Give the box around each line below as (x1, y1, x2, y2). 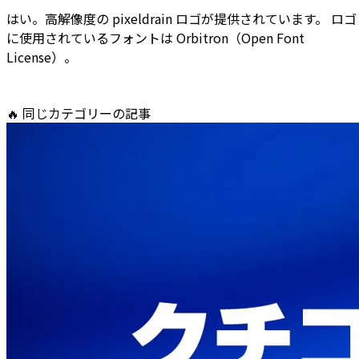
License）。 (6, 47, 77, 67)
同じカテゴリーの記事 (22, 103, 151, 123)
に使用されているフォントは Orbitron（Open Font (6, 28, 305, 48)
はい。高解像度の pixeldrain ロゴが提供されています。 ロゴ (6, 9, 357, 29)
